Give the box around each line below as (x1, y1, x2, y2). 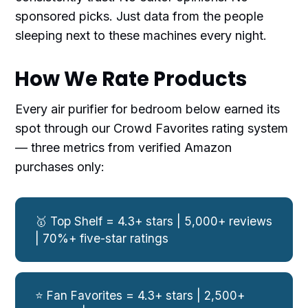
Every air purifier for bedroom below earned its (15, 102, 280, 117)
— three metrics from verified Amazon (15, 140, 232, 155)
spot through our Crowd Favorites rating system (15, 121, 289, 136)
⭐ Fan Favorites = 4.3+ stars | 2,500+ (35, 288, 245, 303)
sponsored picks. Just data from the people (15, 9, 264, 24)
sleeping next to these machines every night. (15, 28, 267, 43)
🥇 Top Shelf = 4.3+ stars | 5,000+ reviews (35, 213, 273, 228)
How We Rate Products (14, 65, 247, 93)
